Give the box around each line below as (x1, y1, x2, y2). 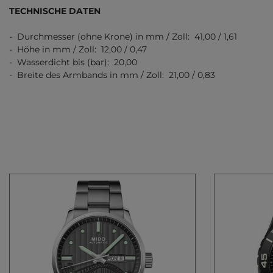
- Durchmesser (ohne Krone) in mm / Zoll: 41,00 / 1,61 (9, 31, 237, 43)
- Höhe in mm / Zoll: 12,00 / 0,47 (9, 44, 147, 55)
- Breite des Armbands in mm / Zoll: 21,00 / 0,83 (9, 69, 215, 81)
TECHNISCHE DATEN (9, 5, 101, 17)
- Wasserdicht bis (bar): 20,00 (9, 57, 137, 68)
